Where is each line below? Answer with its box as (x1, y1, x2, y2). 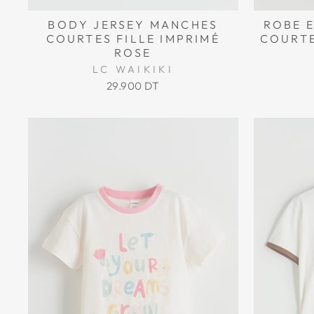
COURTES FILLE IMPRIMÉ (46, 32, 220, 46)
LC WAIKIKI (92, 63, 174, 76)
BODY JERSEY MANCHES (48, 18, 219, 32)
